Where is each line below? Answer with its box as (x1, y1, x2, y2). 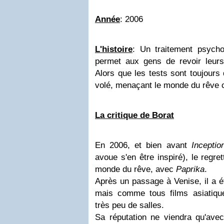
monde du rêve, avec (95, 164, 176, 174)
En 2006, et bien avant (95, 140, 191, 150)
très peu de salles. (95, 200, 164, 210)
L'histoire (95, 44, 132, 54)
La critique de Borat (95, 110, 174, 120)
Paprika (176, 164, 204, 174)
